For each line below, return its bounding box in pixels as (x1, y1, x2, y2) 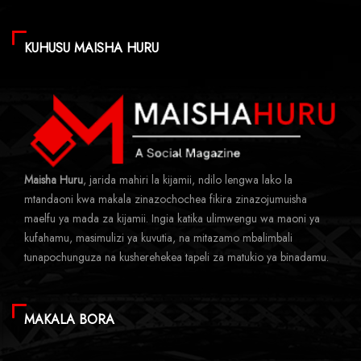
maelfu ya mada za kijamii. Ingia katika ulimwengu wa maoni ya (24, 210, 320, 226)
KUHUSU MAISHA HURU (24, 38, 159, 57)
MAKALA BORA (24, 309, 114, 329)
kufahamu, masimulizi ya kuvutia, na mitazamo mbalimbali (24, 229, 293, 246)
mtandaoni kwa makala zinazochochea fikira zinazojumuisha (24, 190, 307, 207)
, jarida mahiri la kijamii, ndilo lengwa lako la (83, 171, 293, 188)
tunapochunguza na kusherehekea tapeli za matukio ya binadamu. (24, 248, 329, 265)
